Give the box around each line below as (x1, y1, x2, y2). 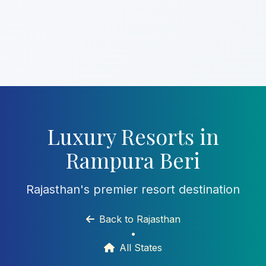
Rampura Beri (66, 145, 200, 174)
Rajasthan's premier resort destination (26, 182, 240, 197)
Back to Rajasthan (99, 213, 180, 225)
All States (119, 242, 162, 254)
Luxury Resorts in (47, 122, 219, 150)
